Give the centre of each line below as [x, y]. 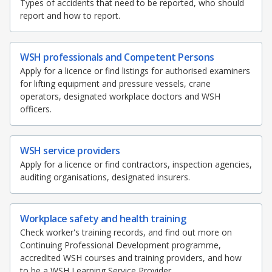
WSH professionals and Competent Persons [117, 57]
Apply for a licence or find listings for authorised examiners [135, 71]
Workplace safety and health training [103, 219]
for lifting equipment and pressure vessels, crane [115, 84]
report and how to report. [70, 16]
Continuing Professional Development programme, [121, 245]
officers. [36, 109]
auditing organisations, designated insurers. [105, 177]
